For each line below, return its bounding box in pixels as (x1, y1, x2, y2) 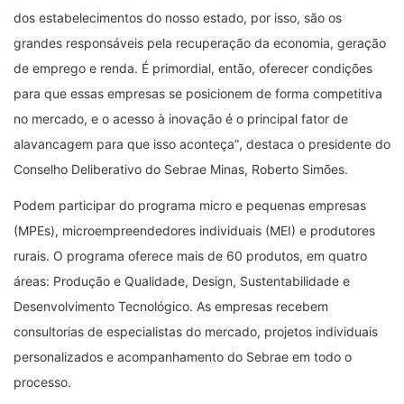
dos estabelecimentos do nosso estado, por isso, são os (14, 9, 342, 25)
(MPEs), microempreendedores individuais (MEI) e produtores (14, 222, 375, 238)
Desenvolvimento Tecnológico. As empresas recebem (14, 298, 328, 314)
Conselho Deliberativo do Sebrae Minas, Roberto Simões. (14, 161, 348, 177)
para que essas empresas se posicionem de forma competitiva (14, 85, 382, 101)
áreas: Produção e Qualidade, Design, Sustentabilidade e (14, 272, 350, 289)
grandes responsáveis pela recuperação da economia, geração (14, 34, 386, 50)
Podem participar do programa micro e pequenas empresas (14, 197, 366, 213)
